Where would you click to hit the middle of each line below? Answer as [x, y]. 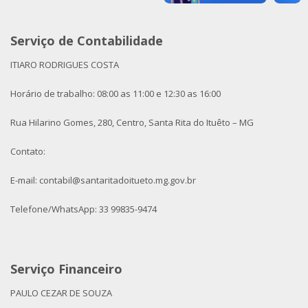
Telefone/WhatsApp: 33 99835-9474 [84, 209]
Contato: [28, 151]
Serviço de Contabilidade [87, 40]
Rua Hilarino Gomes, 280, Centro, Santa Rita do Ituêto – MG [132, 122]
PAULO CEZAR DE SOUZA [61, 293]
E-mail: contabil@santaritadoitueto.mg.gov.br [103, 180]
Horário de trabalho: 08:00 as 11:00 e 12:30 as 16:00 [115, 93]
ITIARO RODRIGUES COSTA [65, 64]
